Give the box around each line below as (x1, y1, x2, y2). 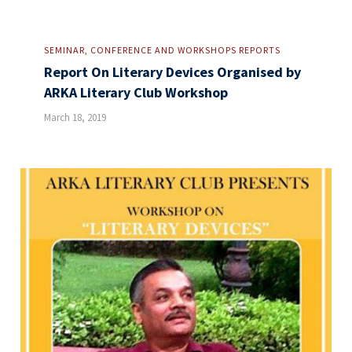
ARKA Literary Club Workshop (44, 82, 229, 101)
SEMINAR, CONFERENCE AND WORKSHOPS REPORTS (44, 43, 281, 56)
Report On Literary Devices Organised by (44, 62, 302, 81)
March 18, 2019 (44, 110, 107, 124)
